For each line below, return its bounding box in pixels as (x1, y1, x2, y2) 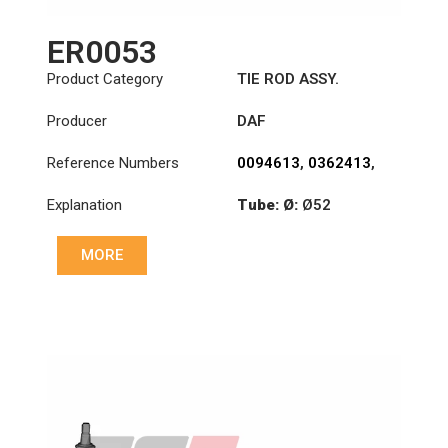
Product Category (46, 70, 163, 89)
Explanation (46, 196, 122, 215)
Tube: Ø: (236, 196, 302, 215)
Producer (46, 112, 107, 131)
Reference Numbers (46, 154, 179, 173)
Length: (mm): (236, 232, 338, 251)
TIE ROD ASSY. (236, 70, 339, 89)
